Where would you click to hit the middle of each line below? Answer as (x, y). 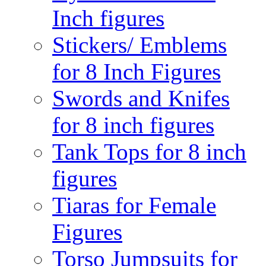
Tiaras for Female (134, 205)
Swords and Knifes (141, 98)
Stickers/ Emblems (140, 45)
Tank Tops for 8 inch (149, 152)
